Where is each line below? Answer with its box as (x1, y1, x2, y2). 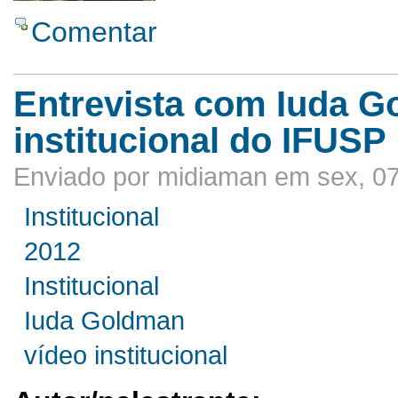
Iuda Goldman (24, 306, 186, 336)
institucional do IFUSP (13, 121, 386, 161)
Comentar (31, 16, 157, 49)
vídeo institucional (24, 341, 228, 370)
